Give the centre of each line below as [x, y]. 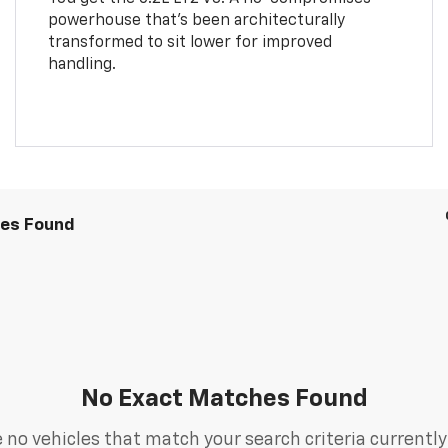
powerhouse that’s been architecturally [196, 20]
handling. [81, 64]
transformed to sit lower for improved [189, 42]
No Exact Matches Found [224, 398]
